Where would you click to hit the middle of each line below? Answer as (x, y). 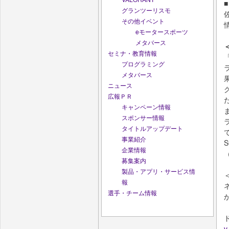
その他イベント (143, 20)
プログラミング (143, 63)
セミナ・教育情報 (132, 53)
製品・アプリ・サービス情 (158, 171)
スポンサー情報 (143, 117)
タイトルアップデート (152, 128)
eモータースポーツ (162, 31)
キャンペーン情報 (146, 106)
